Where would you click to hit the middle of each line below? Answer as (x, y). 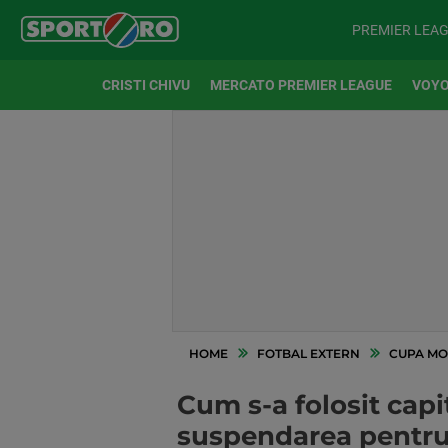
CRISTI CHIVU (146, 85)
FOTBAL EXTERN (308, 353)
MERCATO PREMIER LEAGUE (301, 85)
